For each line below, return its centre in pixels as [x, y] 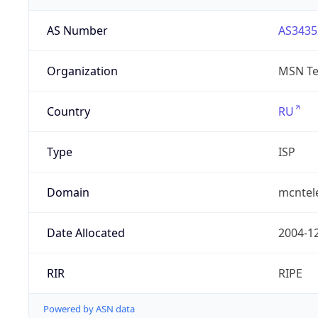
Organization [82, 71]
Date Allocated [86, 233]
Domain [68, 193]
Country [68, 112]
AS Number [77, 31]
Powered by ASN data [89, 309]
